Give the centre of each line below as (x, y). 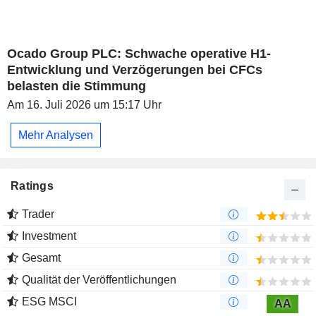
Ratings (32, 186)
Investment (49, 236)
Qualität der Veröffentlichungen (99, 280)
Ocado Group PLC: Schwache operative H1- (139, 54)
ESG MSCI (49, 302)
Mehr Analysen (56, 135)
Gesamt (41, 258)
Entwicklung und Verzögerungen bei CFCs (135, 70)
